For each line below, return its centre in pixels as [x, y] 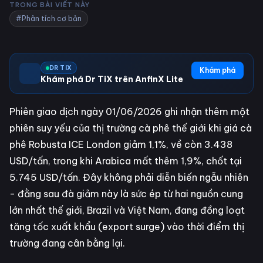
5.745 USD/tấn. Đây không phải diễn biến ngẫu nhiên [129, 177]
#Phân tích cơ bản [49, 18]
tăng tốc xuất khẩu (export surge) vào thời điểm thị [127, 227]
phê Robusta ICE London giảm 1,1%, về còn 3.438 [121, 144]
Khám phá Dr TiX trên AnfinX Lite [112, 79]
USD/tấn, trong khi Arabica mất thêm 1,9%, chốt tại [126, 161]
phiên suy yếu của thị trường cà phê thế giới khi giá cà [131, 128]
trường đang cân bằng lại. [67, 243]
